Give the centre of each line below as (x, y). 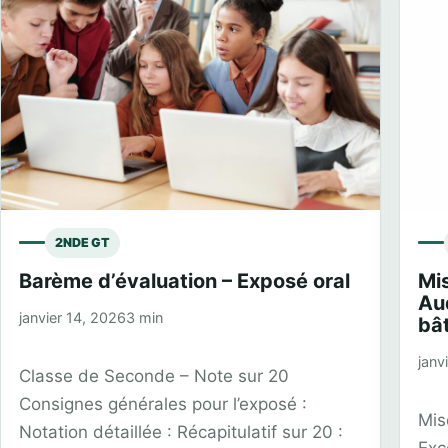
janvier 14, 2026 (72, 317)
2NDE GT (82, 242)
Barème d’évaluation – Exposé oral (184, 280)
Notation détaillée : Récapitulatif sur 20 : (181, 431)
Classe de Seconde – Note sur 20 (154, 375)
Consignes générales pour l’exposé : (163, 403)
